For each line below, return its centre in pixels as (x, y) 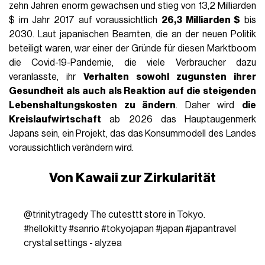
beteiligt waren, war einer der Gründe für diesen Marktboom (132, 49)
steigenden (229, 91)
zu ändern (147, 106)
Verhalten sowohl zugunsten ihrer (170, 77)
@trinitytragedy (56, 215)
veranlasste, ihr (46, 77)
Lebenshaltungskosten (63, 106)
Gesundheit (37, 91)
